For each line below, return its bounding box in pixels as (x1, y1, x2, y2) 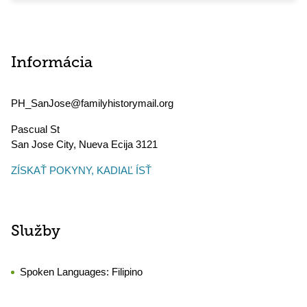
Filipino (112, 266, 143, 278)
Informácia (11, 56, 93, 71)
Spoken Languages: (20, 266, 112, 278)
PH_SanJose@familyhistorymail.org (11, 97, 173, 109)
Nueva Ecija (79, 138, 133, 150)
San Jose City (11, 138, 73, 150)
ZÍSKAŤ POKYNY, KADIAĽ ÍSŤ (11, 164, 151, 176)
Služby (11, 224, 60, 240)
